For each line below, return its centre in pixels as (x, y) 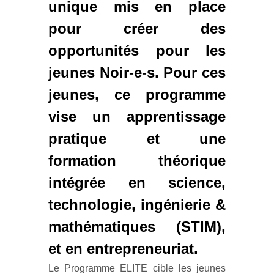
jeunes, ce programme (137, 94)
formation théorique (137, 160)
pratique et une (137, 138)
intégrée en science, (137, 182)
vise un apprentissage (137, 116)
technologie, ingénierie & (137, 204)
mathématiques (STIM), (137, 226)
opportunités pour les (137, 50)
